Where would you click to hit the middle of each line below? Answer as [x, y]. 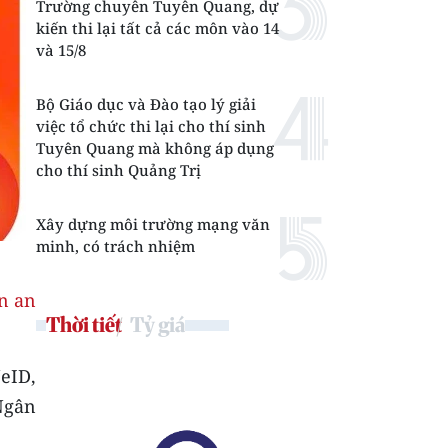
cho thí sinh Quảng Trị [118, 170]
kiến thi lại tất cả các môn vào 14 [157, 28]
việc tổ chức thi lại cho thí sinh [151, 126]
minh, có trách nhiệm [115, 246]
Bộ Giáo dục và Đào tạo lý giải [146, 104]
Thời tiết [84, 324]
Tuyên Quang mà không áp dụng [155, 148]
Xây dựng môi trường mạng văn [153, 224]
